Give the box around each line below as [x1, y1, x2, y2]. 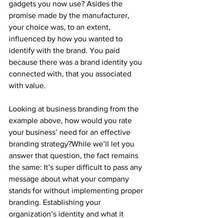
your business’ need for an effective [9, 127, 132, 136]
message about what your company [9, 174, 131, 183]
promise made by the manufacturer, [9, 11, 131, 19]
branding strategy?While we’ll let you [9, 139, 136, 148]
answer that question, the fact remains [9, 151, 140, 160]
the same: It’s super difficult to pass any [9, 163, 144, 171]
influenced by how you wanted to [9, 34, 125, 43]
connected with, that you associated [9, 69, 133, 78]
